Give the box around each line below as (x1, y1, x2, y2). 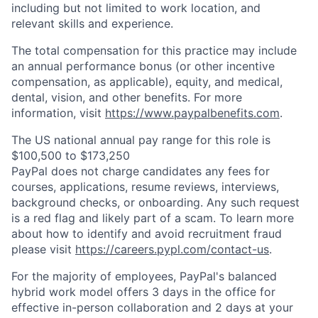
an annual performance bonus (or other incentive (11, 59, 275, 73)
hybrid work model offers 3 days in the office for (11, 285, 275, 299)
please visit (11, 242, 75, 256)
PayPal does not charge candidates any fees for (11, 164, 270, 178)
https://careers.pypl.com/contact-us (75, 242, 269, 256)
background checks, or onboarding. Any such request (11, 195, 300, 209)
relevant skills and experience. (11, 16, 173, 31)
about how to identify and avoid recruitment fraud (11, 226, 282, 241)
